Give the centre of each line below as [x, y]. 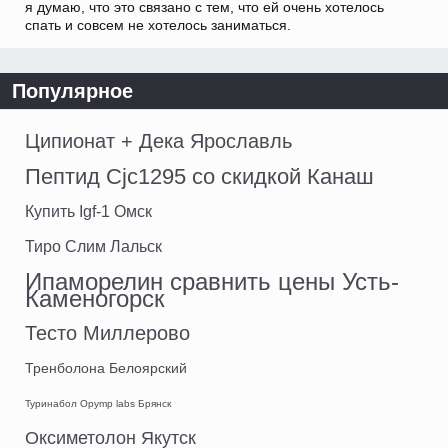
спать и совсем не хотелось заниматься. [158, 24]
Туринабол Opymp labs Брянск [98, 403]
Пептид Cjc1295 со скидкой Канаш [199, 176]
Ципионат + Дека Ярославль [158, 140]
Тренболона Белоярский [106, 367]
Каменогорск [95, 298]
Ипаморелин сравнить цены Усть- [212, 281]
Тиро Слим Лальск [93, 246]
